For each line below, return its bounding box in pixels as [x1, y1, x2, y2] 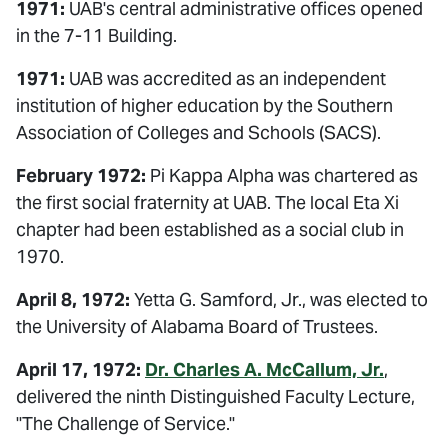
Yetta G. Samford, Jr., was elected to [130, 288, 428, 311]
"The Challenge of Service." [16, 412, 235, 435]
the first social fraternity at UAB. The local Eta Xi [16, 191, 399, 214]
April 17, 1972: [16, 358, 141, 381]
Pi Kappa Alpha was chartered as [146, 164, 418, 187]
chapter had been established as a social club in [16, 218, 404, 241]
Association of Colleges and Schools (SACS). [16, 121, 381, 144]
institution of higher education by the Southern [16, 94, 393, 117]
